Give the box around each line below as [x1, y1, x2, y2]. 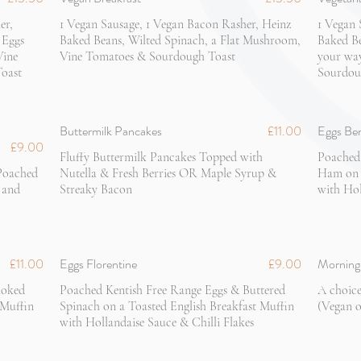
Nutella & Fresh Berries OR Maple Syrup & [60, 165, 276, 181]
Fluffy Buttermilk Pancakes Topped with [60, 149, 263, 165]
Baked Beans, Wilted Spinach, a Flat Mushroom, [60, 32, 301, 48]
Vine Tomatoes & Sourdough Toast [60, 48, 235, 64]
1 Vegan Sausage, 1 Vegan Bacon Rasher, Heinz [60, 16, 291, 32]
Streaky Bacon [60, 181, 132, 197]
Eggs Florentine [60, 255, 137, 273]
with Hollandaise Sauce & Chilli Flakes [60, 314, 254, 330]
